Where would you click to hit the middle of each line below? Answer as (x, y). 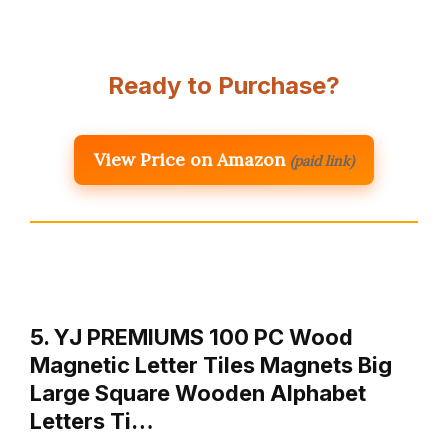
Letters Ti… (92, 421)
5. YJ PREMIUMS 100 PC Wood (191, 337)
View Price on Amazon (189, 160)
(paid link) (322, 161)
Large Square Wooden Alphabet (198, 393)
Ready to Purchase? (224, 86)
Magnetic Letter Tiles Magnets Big (211, 365)
